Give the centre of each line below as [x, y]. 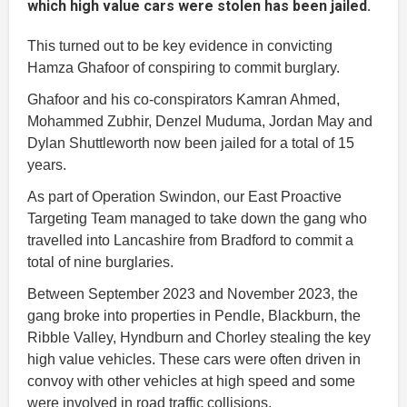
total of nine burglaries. [100, 262]
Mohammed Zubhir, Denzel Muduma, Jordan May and [200, 121]
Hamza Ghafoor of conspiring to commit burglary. [184, 67]
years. [47, 164]
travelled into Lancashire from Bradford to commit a [190, 240]
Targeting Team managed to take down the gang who [197, 218]
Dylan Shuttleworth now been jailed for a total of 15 [191, 143]
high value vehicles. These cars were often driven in [194, 359]
